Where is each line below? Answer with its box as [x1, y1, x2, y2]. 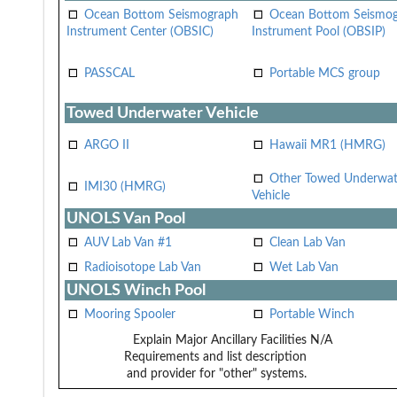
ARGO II [84, 138, 129, 152]
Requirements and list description [124, 350, 307, 363]
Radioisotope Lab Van [84, 261, 201, 274]
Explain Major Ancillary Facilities [133, 333, 307, 346]
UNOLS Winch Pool [66, 281, 206, 299]
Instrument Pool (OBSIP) [252, 25, 385, 38]
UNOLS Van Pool [66, 209, 185, 227]
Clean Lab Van [269, 236, 346, 249]
